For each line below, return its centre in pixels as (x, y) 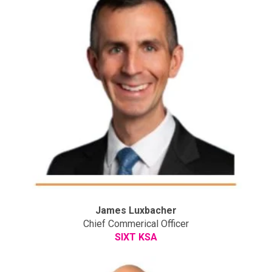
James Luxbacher (136, 210)
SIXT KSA (136, 237)
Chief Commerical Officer (136, 223)
